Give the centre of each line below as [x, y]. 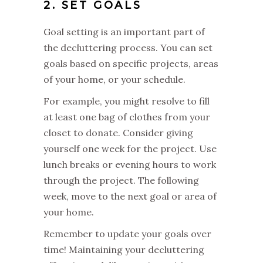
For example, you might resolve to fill [127, 101]
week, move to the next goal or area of [130, 196]
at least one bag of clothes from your [127, 117]
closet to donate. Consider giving [118, 132]
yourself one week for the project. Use [130, 148]
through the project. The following [121, 180]
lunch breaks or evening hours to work [130, 164]
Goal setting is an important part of [124, 31]
